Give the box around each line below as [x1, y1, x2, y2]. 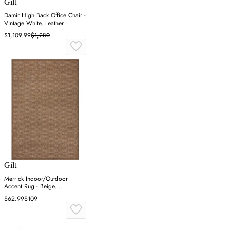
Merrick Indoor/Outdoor [4, 174, 68, 184]
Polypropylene [4, 189, 42, 199]
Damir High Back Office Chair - [4, 11, 86, 21]
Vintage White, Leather [4, 18, 64, 28]
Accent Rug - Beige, [4, 182, 56, 191]
